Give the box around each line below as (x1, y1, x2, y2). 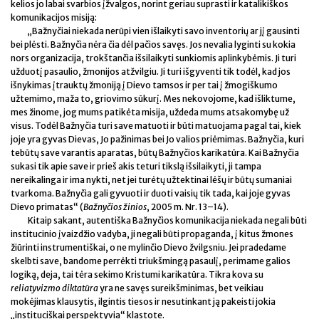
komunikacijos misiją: (11, 12, 97, 23)
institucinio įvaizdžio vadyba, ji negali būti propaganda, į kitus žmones (11, 229, 293, 240)
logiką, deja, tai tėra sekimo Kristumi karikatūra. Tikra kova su (11, 269, 263, 281)
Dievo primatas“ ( (11, 202, 83, 213)
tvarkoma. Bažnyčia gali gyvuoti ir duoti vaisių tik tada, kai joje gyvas (11, 188, 291, 199)
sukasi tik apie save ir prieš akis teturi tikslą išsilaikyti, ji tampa (11, 161, 261, 172)
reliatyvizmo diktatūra (11, 283, 98, 294)
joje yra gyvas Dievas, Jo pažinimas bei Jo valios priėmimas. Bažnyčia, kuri (11, 134, 304, 145)
